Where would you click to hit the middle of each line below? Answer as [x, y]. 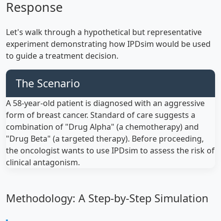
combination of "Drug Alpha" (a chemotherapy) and [102, 127]
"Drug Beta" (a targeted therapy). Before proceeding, [105, 138]
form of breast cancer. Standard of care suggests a [101, 115]
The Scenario [48, 83]
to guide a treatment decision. [62, 55]
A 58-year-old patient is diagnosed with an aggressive [105, 103]
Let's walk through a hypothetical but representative [104, 32]
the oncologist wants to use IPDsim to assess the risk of [110, 150]
